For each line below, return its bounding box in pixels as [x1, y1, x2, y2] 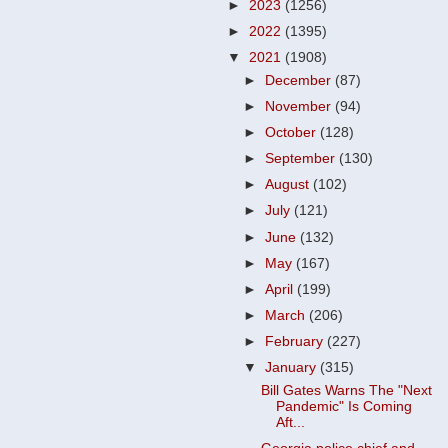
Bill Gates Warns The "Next [260, 382, 432, 398]
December [265, 72, 336, 88]
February [265, 334, 328, 349]
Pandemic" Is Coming [275, 398, 412, 414]
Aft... [275, 414, 305, 430]
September [265, 151, 340, 167]
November [265, 98, 336, 114]
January [265, 360, 321, 376]
